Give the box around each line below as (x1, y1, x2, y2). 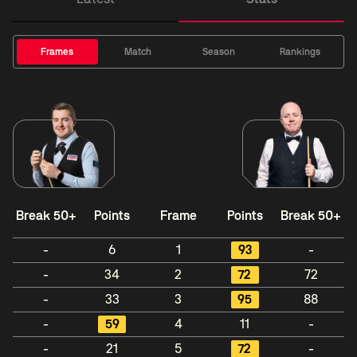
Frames (41, 47, 74, 57)
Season (202, 47, 236, 57)
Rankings (279, 47, 320, 57)
